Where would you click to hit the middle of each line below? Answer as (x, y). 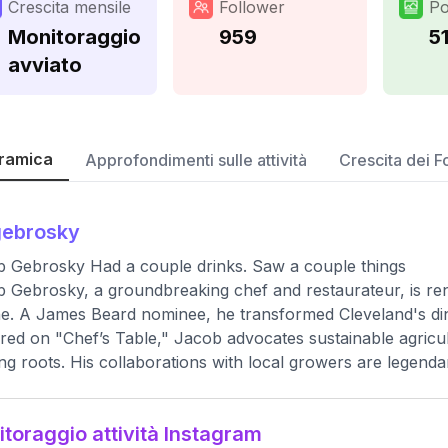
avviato (45, 65)
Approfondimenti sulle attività (196, 160)
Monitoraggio (74, 37)
